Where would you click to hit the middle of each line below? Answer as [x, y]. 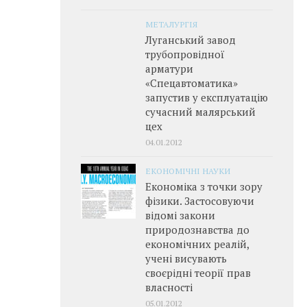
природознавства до [197, 230]
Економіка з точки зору [204, 186]
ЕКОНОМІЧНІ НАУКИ [188, 171]
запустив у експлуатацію [207, 97]
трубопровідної [185, 54]
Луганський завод [191, 40]
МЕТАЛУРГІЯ [171, 24]
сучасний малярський [200, 112]
